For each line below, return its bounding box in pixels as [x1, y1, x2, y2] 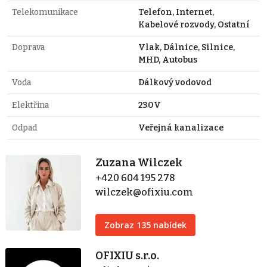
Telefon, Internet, [138, 7, 214, 17]
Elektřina [12, 100, 49, 110]
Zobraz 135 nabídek [104, 219, 187, 231]
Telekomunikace [12, 7, 78, 17]
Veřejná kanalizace [138, 122, 223, 133]
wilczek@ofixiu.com [95, 186, 194, 198]
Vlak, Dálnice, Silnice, [138, 42, 235, 52]
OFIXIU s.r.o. [95, 249, 160, 262]
